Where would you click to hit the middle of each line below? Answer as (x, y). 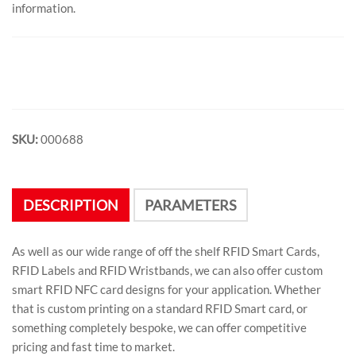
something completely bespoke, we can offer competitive (159, 328)
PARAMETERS (191, 205)
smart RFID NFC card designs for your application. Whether (166, 290)
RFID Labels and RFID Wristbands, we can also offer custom (167, 271)
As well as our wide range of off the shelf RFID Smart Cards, (166, 252)
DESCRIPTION (71, 205)
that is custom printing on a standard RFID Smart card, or (160, 309)
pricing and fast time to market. (93, 347)
